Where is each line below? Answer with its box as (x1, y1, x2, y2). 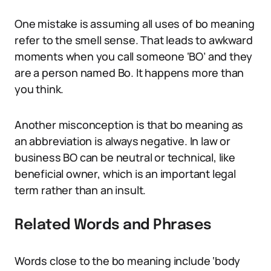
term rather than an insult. (15, 183, 146, 197)
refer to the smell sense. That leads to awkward (15, 33, 253, 47)
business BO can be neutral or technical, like (15, 150, 235, 165)
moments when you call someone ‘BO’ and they (15, 49, 253, 64)
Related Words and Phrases (15, 218, 212, 233)
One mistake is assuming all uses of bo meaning (15, 16, 255, 31)
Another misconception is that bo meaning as (15, 117, 244, 132)
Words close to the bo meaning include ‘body (15, 253, 241, 268)
